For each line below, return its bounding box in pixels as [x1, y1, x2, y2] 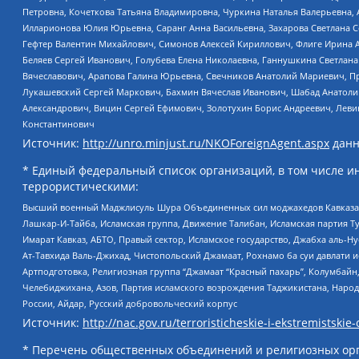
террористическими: [22, 179, 139, 195]
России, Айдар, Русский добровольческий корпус [22, 296, 237, 309]
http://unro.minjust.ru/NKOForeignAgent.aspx [83, 135, 329, 151]
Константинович [22, 118, 95, 131]
